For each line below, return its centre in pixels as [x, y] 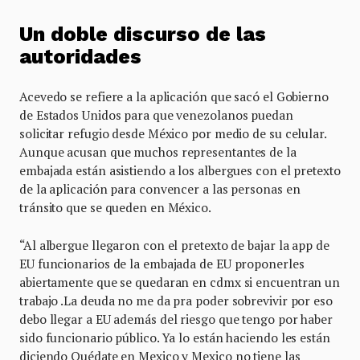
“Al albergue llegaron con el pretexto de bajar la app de [174, 245]
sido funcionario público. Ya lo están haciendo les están [175, 337]
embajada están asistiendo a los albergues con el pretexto [180, 170]
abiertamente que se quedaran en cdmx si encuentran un [180, 282]
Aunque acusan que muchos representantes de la [158, 151]
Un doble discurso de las [143, 34]
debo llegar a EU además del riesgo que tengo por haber [176, 319]
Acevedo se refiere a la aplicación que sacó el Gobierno [174, 96]
